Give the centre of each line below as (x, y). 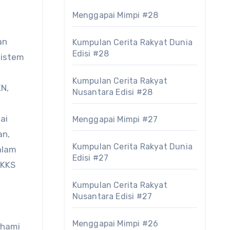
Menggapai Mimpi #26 (115, 224)
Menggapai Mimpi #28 (115, 15)
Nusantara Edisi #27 (112, 196)
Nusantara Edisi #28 (112, 92)
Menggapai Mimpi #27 (115, 119)
